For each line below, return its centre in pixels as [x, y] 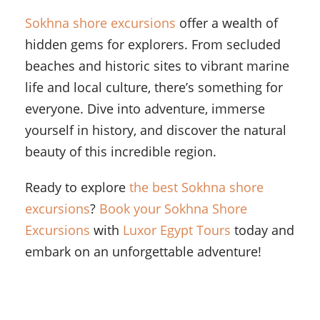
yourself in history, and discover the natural [156, 130]
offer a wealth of [227, 23]
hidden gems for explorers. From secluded [153, 45]
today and [262, 230]
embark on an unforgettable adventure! [143, 252]
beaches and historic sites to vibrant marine [157, 66]
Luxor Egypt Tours [177, 230]
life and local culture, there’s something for [154, 87]
